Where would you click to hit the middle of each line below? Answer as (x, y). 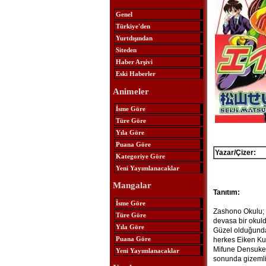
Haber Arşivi (134, 62)
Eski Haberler (135, 74)
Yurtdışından (134, 38)
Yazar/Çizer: (235, 153)
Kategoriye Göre (140, 156)
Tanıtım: (226, 192)
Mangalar (132, 186)
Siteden (126, 50)
